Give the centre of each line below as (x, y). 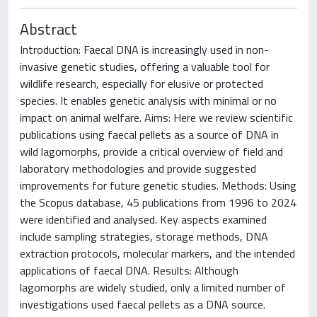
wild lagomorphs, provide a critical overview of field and (151, 151)
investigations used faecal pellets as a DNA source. (143, 304)
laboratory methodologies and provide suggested (138, 168)
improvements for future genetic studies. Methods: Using (158, 185)
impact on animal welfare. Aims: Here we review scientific (156, 117)
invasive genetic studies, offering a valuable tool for (145, 66)
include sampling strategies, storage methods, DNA (144, 236)
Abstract (48, 28)
